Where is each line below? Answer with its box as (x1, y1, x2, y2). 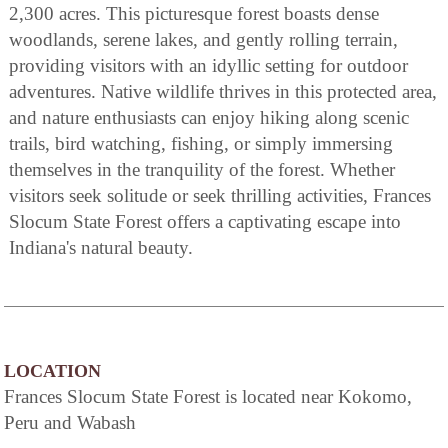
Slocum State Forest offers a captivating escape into (9, 210, 401, 232)
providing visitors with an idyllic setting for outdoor (9, 54, 408, 76)
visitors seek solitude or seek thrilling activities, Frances (9, 184, 431, 206)
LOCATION (4, 360, 101, 381)
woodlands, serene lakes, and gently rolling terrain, (9, 28, 398, 50)
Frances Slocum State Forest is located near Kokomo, (4, 385, 412, 407)
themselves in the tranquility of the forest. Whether (9, 158, 395, 180)
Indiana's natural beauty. (9, 236, 193, 258)
